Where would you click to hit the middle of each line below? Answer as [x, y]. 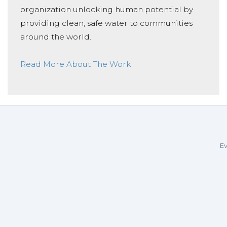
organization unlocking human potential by [107, 9]
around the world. [56, 36]
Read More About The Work [75, 64]
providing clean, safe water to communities [106, 23]
